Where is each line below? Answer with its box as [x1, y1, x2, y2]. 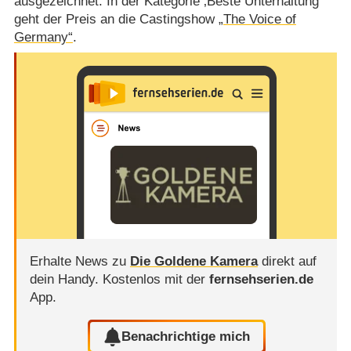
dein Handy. [29, 272, 103, 288]
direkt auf [257, 254, 317, 270]
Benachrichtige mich [121, 329, 251, 345]
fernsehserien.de [208, 272, 313, 288]
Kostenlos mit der [102, 272, 209, 288]
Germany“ [13, 29, 73, 45]
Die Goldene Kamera [129, 254, 258, 270]
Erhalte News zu [29, 254, 130, 270]
